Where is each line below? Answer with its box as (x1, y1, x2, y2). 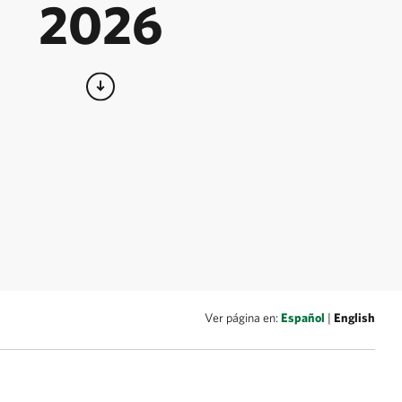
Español (281, 310, 325, 325)
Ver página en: (205, 310, 281, 325)
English (334, 310, 375, 325)
